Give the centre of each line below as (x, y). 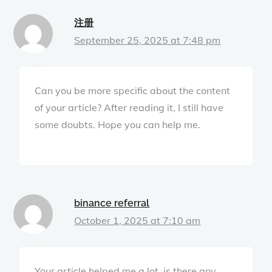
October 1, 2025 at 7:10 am (138, 220)
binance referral (112, 203)
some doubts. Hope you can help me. (118, 124)
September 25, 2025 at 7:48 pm (148, 40)
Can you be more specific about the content (133, 90)
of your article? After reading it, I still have (129, 107)
